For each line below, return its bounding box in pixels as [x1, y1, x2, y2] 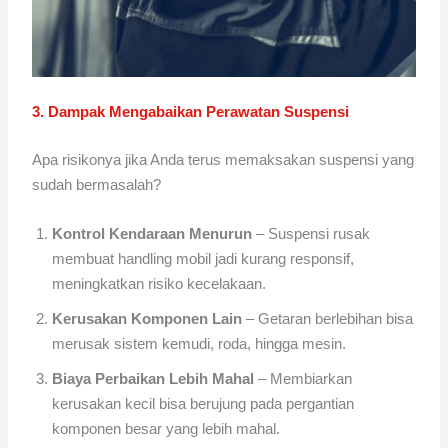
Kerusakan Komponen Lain [52, 309, 243, 327]
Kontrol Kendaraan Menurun [52, 224, 253, 242]
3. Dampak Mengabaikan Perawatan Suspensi [32, 103, 350, 121]
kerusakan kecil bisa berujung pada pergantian [52, 394, 355, 412]
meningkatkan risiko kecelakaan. [52, 274, 267, 292]
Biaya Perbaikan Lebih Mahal [52, 369, 255, 387]
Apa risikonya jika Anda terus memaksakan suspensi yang [32, 150, 415, 168]
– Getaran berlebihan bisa [242, 309, 414, 327]
